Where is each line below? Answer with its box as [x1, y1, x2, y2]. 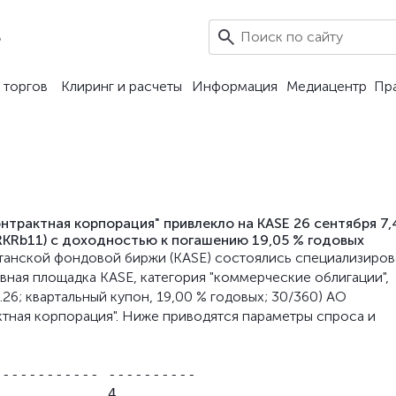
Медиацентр [286, 78, 367, 95]
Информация [192, 78, 278, 95]
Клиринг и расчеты [61, 78, 182, 95]
